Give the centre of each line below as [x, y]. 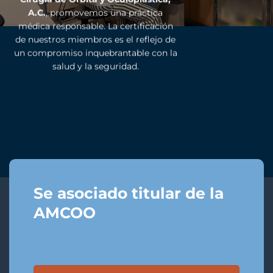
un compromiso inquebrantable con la [95, 53]
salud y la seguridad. [95, 66]
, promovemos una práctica [105, 12]
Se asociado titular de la [129, 193]
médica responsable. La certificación [95, 26]
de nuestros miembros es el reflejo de [96, 39]
